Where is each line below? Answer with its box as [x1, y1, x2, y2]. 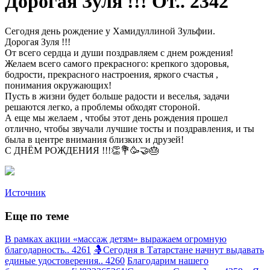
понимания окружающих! [5, 80, 111, 90]
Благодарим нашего [127, 256, 209, 266]
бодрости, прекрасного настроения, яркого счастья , [5, 69, 218, 80]
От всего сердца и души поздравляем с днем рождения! [5, 47, 233, 58]
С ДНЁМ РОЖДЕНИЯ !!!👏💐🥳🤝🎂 [5, 145, 159, 155]
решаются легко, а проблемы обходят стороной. [5, 101, 200, 112]
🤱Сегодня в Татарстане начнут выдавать [93, 245, 264, 256]
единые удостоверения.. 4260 [5, 256, 125, 266]
